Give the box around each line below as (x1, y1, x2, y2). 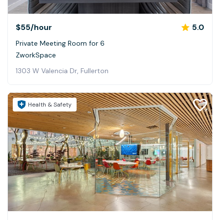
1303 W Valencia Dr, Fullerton (16, 66, 109, 75)
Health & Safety (28, 100, 72, 109)
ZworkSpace (16, 50, 56, 59)
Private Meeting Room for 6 (16, 38, 105, 48)
